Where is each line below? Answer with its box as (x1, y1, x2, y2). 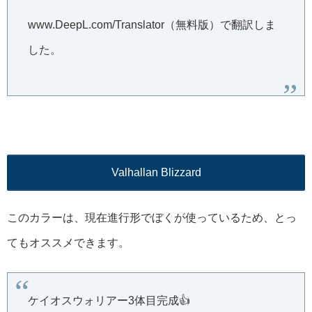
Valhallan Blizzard (111, 166, 201, 178)
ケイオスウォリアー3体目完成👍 (27, 295, 190, 307)
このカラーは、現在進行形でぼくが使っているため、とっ (7, 212, 297, 224)
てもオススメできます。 (7, 237, 130, 249)
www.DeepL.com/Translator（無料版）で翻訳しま (27, 19, 276, 31)
